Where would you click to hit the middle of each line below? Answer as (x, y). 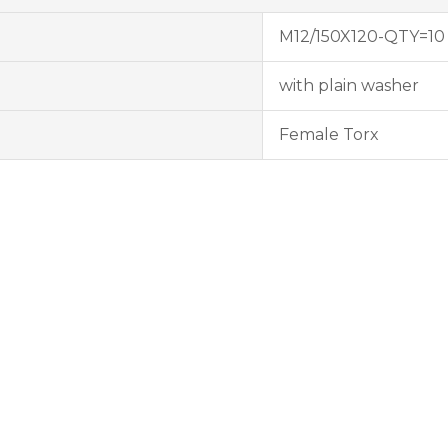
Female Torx (329, 134)
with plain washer (349, 85)
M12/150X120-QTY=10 (362, 36)
